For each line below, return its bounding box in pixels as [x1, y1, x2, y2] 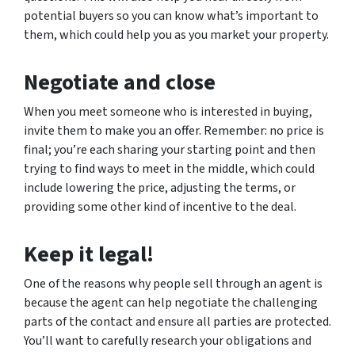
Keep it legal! [24, 239, 154, 270]
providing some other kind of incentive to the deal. [24, 198, 296, 216]
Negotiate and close [24, 67, 216, 98]
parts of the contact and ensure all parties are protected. [24, 313, 331, 330]
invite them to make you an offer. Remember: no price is [24, 122, 324, 139]
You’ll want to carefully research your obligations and [24, 332, 311, 349]
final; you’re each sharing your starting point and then [24, 141, 315, 158]
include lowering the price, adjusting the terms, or [24, 179, 296, 197]
